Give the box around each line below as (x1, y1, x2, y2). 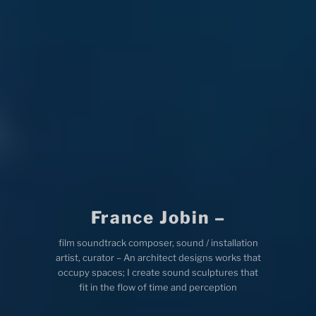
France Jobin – (90, 207, 226, 228)
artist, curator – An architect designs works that (55, 252, 261, 263)
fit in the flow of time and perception (79, 281, 237, 293)
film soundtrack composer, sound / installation (58, 237, 258, 248)
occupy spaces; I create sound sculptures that (58, 267, 258, 278)
